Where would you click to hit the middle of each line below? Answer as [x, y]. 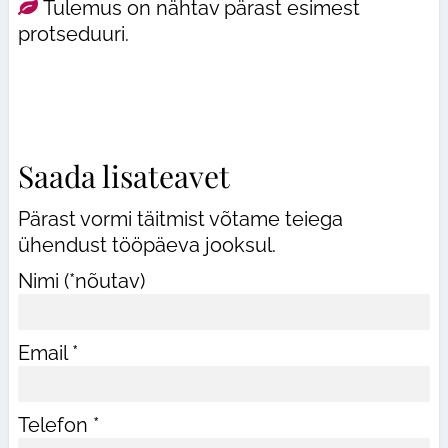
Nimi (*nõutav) [81, 281]
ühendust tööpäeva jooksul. [146, 245]
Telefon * [58, 425]
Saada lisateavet [123, 176]
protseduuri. [73, 34]
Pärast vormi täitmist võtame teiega [180, 219]
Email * [47, 353]
